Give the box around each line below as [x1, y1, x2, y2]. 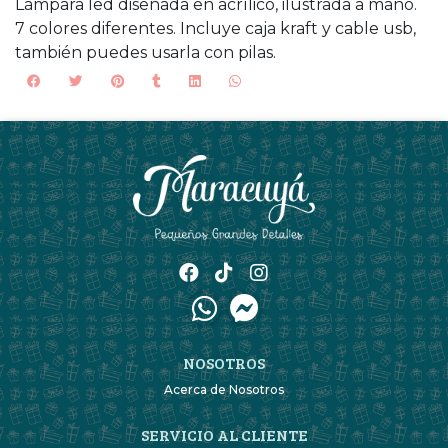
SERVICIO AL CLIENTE [140, 423, 308, 445]
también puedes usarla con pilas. [15, 42, 276, 62]
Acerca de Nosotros [164, 382, 284, 398]
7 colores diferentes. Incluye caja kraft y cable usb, [15, 18, 416, 38]
